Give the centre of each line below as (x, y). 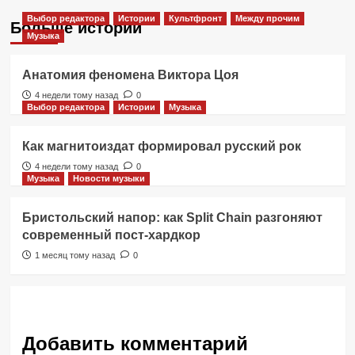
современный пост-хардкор (111, 235)
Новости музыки (109, 179)
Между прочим (267, 19)
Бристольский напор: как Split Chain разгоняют (172, 218)
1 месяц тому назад (74, 256)
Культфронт (195, 19)
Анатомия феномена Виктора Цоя (130, 75)
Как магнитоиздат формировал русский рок (161, 147)
